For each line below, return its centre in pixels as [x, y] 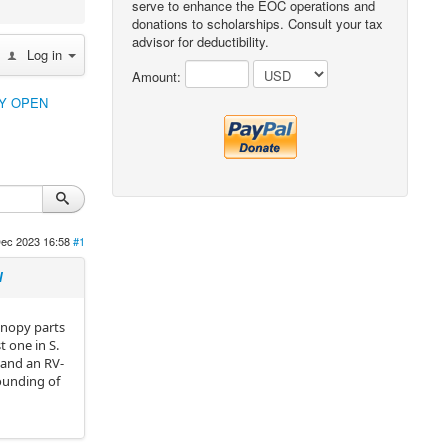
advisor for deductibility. [201, 41]
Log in [45, 54]
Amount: [159, 76]
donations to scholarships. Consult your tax [258, 23]
